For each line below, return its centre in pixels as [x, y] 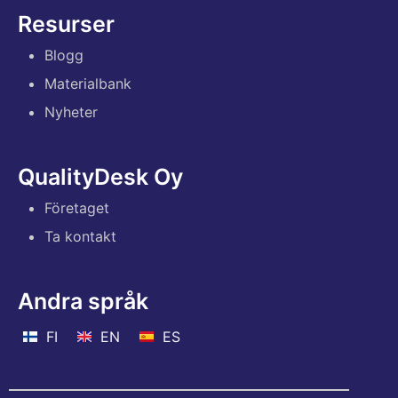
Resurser [66, 24]
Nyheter [71, 111]
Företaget [77, 207]
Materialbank [88, 83]
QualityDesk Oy [100, 176]
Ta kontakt [80, 236]
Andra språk [83, 301]
